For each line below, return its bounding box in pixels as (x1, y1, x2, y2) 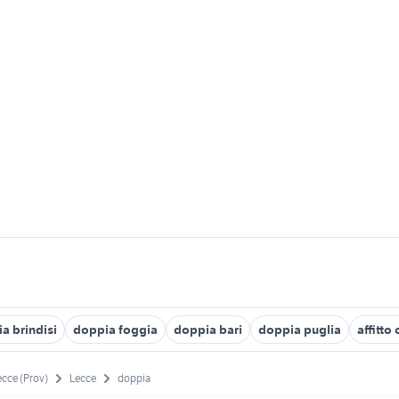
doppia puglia (258, 322, 341, 338)
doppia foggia (73, 322, 158, 338)
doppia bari (174, 322, 242, 338)
